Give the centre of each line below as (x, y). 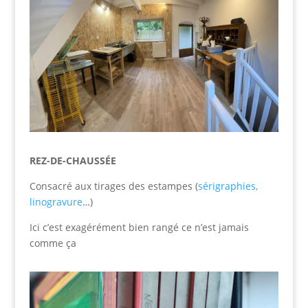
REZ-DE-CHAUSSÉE (73, 161)
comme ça (53, 243)
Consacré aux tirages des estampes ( (113, 186)
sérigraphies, (228, 186)
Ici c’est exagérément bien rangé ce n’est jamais (139, 228)
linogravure (56, 202)
